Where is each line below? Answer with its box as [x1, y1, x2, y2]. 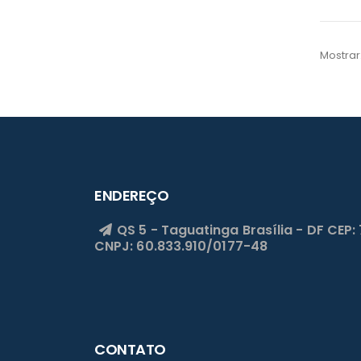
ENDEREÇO [94, 185, 169, 205]
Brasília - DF [242, 220, 324, 239]
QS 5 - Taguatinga [114, 220, 239, 239]
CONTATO [94, 338, 166, 359]
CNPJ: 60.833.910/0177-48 [94, 236, 268, 255]
